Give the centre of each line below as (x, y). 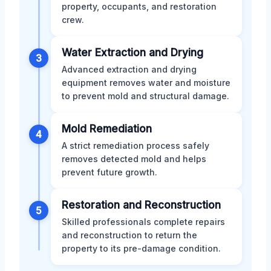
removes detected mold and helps (134, 158)
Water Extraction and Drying (132, 52)
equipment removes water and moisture (146, 82)
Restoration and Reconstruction (141, 205)
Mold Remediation (107, 129)
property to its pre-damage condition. (141, 248)
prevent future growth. (109, 172)
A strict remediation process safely (135, 145)
